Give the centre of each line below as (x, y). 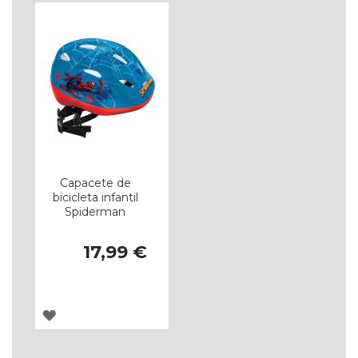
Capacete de (95, 183)
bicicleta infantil (95, 197)
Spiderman (95, 211)
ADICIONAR (93, 314)
